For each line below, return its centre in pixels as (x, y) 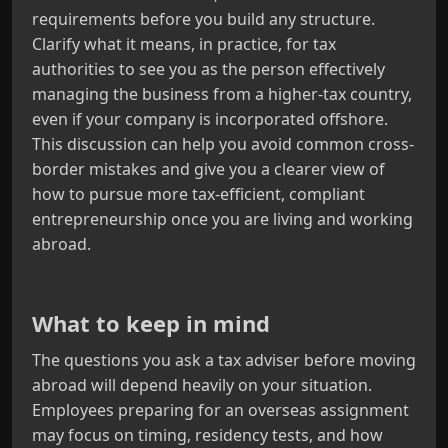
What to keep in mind (151, 323)
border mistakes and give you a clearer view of (208, 169)
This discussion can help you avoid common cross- (223, 144)
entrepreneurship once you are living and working (222, 219)
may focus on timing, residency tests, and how (207, 435)
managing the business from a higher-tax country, (222, 94)
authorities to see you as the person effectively (208, 69)
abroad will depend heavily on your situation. (202, 385)
